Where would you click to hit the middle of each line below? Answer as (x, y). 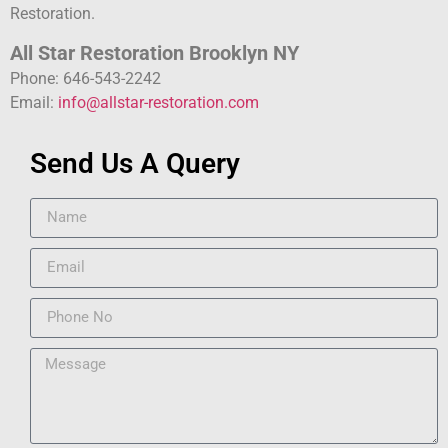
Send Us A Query (135, 163)
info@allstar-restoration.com (158, 103)
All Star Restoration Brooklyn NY (154, 53)
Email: (34, 103)
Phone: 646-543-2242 (85, 79)
